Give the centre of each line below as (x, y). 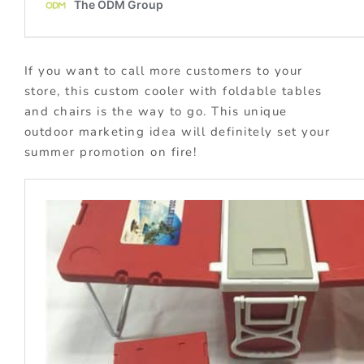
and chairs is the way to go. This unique (156, 112)
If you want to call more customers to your (163, 71)
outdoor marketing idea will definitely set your (177, 132)
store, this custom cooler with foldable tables (173, 91)
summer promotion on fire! (110, 152)
